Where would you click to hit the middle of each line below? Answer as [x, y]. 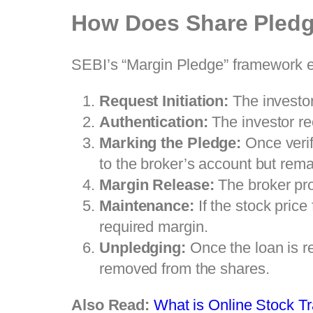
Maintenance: [147, 205]
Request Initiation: [164, 101]
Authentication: [154, 122]
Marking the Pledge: [170, 143]
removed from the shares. [184, 268]
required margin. [154, 226]
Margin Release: [157, 184]
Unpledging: [143, 247]
